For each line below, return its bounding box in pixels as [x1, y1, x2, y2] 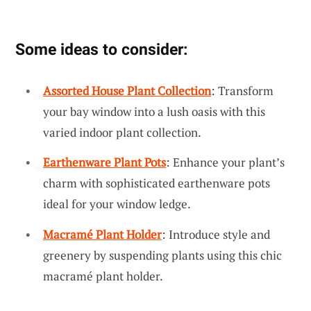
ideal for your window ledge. [43, 196, 191, 212]
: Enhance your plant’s [166, 154, 285, 171]
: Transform [211, 82, 274, 99]
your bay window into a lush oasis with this [43, 103, 265, 119]
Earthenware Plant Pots [43, 154, 166, 171]
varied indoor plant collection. [43, 124, 201, 140]
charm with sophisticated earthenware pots [43, 175, 270, 192]
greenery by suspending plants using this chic [43, 246, 282, 263]
